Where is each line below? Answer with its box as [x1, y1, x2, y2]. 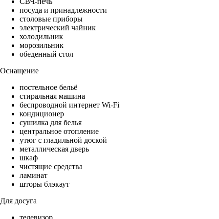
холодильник [20, 32, 63, 41]
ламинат [20, 171, 47, 180]
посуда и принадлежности [20, 6, 107, 15]
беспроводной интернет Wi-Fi [20, 101, 119, 109]
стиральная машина [20, 92, 85, 101]
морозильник [20, 41, 64, 50]
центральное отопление [20, 127, 99, 136]
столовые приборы [20, 15, 83, 23]
